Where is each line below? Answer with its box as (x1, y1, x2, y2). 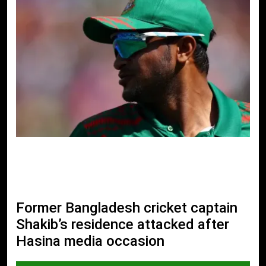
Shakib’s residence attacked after (16, 216, 229, 233)
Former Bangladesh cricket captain (16, 199, 237, 216)
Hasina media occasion (16, 232, 164, 249)
